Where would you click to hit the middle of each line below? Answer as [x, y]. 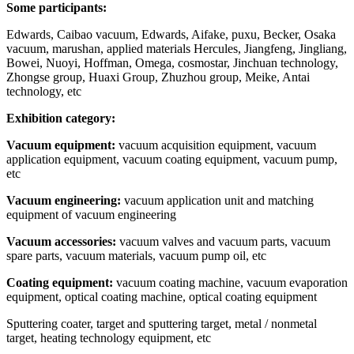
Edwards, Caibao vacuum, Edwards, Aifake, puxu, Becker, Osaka [171, 34]
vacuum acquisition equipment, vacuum [216, 145]
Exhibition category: [61, 118]
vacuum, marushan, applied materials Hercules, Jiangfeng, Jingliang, [177, 48]
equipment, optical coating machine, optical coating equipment [162, 296]
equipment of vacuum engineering [91, 214]
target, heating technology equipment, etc [109, 337]
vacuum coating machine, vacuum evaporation [230, 282]
